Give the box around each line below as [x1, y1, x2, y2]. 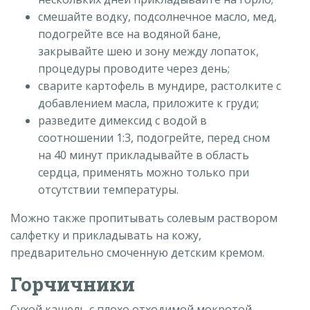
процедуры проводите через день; [38, 61, 230, 77]
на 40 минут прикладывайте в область [38, 147, 249, 163]
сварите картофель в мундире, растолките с [38, 78, 281, 94]
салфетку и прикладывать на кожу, [10, 228, 201, 244]
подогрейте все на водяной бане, [38, 26, 221, 42]
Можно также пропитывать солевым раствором [10, 210, 277, 226]
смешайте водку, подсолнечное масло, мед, [38, 9, 277, 25]
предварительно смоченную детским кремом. [10, 245, 264, 261]
